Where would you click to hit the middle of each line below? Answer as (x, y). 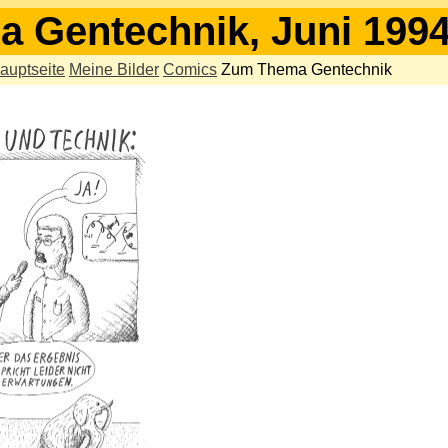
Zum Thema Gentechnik (306, 69)
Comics (190, 69)
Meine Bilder (114, 69)
